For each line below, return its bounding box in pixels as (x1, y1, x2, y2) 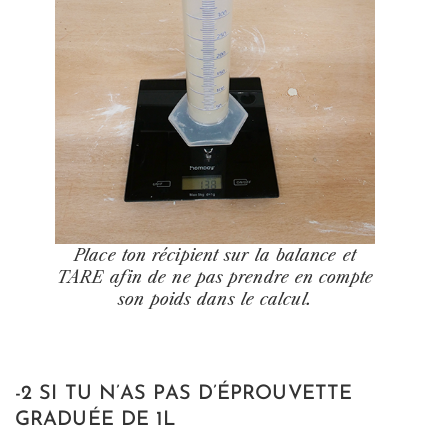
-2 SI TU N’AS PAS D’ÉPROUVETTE (15, 383, 353, 404)
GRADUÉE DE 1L (15, 409, 177, 430)
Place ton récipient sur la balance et (74, 244, 356, 265)
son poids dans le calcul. (118, 288, 312, 309)
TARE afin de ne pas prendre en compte (57, 266, 373, 287)
